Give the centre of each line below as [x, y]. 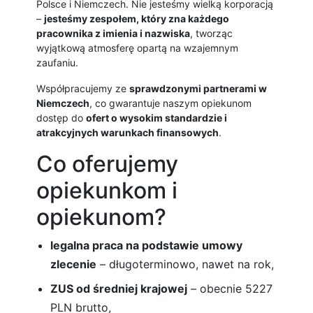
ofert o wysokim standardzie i [156, 118]
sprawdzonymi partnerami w [198, 89]
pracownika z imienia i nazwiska [113, 34]
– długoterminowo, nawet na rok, [185, 264]
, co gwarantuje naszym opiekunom [170, 103]
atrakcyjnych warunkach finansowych [128, 133]
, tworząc [211, 34]
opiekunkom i [107, 191]
